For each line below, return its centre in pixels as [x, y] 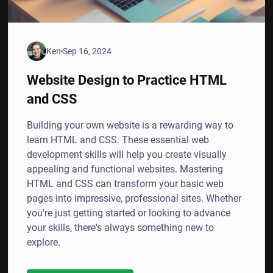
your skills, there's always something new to [121, 228]
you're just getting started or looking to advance [129, 213]
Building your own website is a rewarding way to [130, 125]
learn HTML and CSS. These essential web [118, 140]
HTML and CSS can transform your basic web [126, 184]
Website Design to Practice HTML [127, 80]
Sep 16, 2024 [87, 51]
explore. [44, 242]
